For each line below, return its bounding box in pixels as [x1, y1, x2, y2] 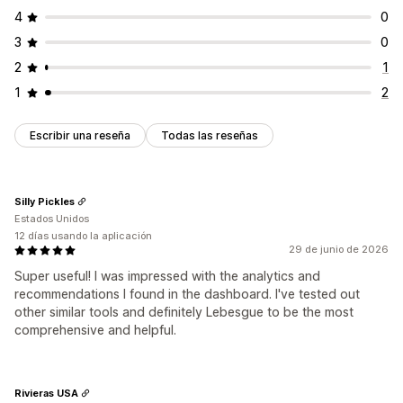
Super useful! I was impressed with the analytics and [14, 268, 320, 284]
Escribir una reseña [30, 129, 130, 143]
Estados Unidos [14, 212, 89, 226]
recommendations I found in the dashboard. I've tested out [14, 286, 360, 302]
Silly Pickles [14, 194, 75, 208]
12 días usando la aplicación [14, 229, 152, 243]
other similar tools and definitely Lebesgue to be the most [14, 304, 354, 320]
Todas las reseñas [161, 129, 258, 143]
